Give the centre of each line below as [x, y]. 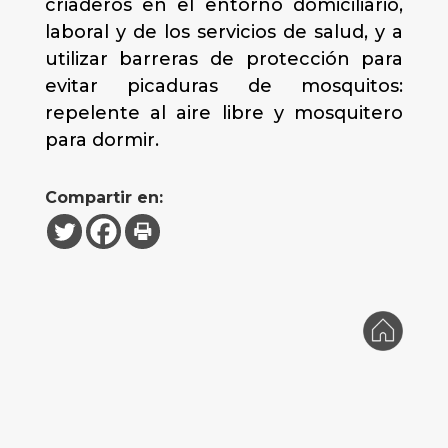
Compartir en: [103, 197]
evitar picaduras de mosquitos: [224, 86]
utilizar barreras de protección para [224, 59]
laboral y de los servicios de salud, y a [224, 32]
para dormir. [101, 140]
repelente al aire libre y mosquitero [224, 113]
